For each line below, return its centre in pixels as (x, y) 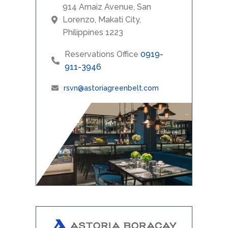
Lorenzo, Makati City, (102, 20)
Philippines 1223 (93, 33)
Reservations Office (103, 54)
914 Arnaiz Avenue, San (107, 7)
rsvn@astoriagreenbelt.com (111, 88)
